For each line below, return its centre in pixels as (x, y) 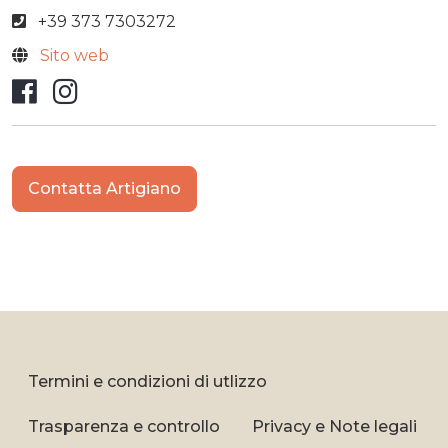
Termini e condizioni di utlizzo (147, 381)
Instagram (150, 89)
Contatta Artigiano (104, 188)
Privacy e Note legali (334, 426)
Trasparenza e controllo (124, 426)
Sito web (74, 55)
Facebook (103, 89)
